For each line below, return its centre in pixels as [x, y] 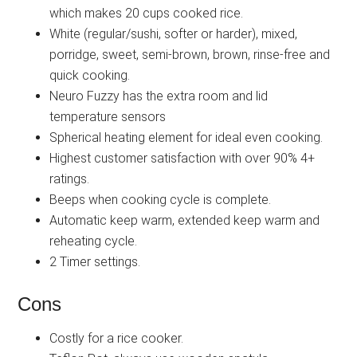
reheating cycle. [94, 241]
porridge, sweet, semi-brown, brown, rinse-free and [190, 55]
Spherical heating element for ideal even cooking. [186, 138]
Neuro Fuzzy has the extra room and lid [159, 96]
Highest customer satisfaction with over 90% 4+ [182, 159]
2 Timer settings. [95, 262]
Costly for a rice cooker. [117, 339]
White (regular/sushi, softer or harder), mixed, [174, 34]
